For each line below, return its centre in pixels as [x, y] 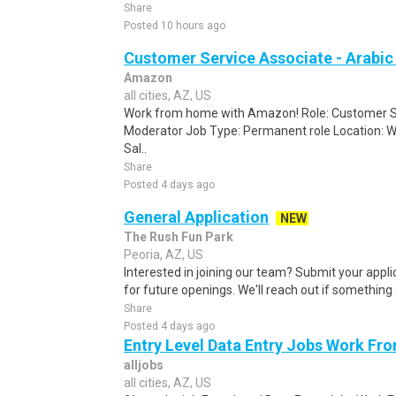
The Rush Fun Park [179, 237]
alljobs [144, 365]
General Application [196, 217]
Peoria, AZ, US [164, 255]
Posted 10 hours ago [175, 26]
